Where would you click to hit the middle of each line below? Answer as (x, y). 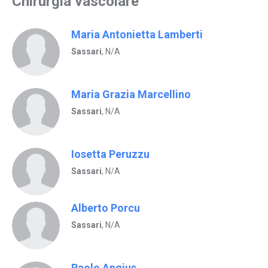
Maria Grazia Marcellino (131, 94)
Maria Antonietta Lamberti (137, 34)
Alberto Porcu (106, 208)
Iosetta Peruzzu (110, 154)
